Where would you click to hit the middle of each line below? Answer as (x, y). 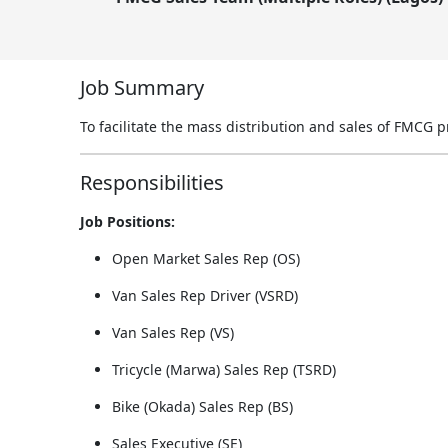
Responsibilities (152, 182)
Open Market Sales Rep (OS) (206, 258)
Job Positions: (127, 221)
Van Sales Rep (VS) (173, 332)
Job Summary (142, 87)
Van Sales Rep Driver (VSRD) (205, 295)
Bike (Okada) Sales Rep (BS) (202, 406)
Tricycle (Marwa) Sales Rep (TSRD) (224, 369)
